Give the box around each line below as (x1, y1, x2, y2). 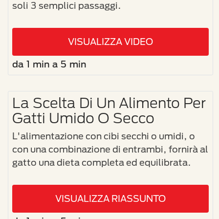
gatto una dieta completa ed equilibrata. (12, 156, 191, 168)
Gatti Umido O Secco (12, 109, 154, 126)
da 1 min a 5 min (12, 58, 87, 69)
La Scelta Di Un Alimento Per (12, 94, 206, 111)
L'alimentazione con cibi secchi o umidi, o (12, 130, 195, 141)
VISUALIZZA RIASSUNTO (55, 193, 166, 204)
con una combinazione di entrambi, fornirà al (12, 143, 208, 154)
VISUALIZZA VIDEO (68, 36, 153, 47)
